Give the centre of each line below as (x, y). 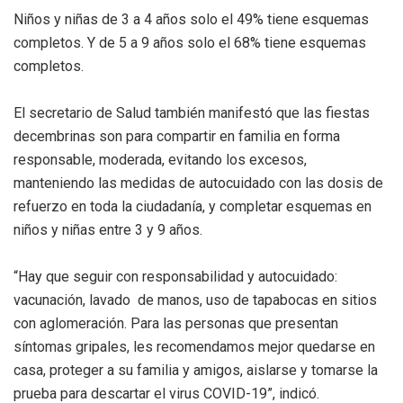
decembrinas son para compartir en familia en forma (177, 136)
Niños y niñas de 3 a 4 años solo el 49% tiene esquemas (191, 19)
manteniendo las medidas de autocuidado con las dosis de (198, 183)
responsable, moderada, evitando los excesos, (160, 159)
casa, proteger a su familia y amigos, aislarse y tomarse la (196, 370)
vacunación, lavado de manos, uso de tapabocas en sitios (195, 300)
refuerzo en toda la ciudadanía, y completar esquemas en (193, 206)
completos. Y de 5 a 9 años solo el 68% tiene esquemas (190, 42)
